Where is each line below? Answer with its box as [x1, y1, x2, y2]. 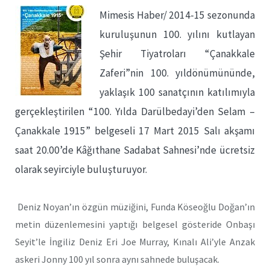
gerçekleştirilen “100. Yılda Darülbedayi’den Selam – [15, 105, 255, 118]
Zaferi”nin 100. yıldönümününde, [99, 66, 255, 80]
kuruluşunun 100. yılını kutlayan [99, 28, 255, 41]
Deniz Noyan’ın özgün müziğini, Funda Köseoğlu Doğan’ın [15, 200, 255, 213]
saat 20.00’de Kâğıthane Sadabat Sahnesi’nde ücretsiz [15, 143, 255, 157]
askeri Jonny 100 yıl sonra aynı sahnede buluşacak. [15, 253, 219, 265]
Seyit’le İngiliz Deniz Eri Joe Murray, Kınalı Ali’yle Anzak [15, 235, 255, 248]
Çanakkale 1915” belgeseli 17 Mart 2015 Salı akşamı [15, 124, 255, 137]
